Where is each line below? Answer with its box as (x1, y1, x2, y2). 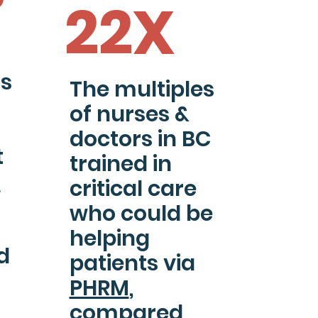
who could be (69, 199, 213, 229)
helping (69, 224, 150, 253)
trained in (69, 149, 172, 179)
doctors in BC (69, 124, 212, 154)
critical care (69, 174, 197, 204)
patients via (69, 248, 195, 278)
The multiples (69, 75, 214, 104)
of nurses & (69, 99, 190, 129)
